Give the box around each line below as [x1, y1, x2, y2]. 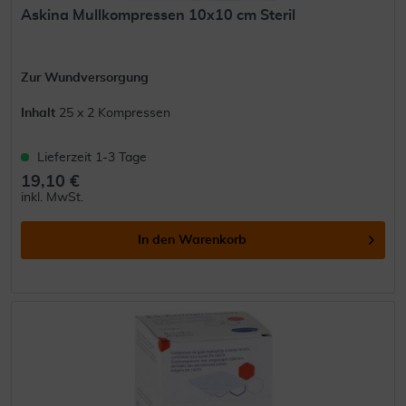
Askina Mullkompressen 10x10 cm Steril [21, 7, 296, 23]
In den [138, 233, 176, 246]
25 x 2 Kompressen [59, 106, 171, 120]
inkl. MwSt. [21, 190, 84, 204]
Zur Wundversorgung [21, 71, 150, 84]
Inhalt [21, 106, 60, 120]
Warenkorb [179, 233, 247, 246]
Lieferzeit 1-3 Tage [37, 150, 148, 164]
